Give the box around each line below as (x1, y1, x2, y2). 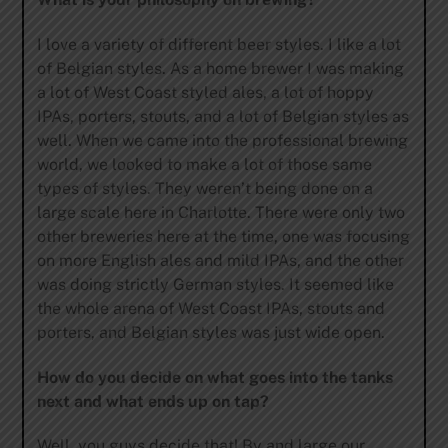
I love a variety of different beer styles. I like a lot (36, 34, 401, 54)
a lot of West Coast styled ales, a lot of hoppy (36, 82, 374, 102)
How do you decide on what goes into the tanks (36, 367, 393, 387)
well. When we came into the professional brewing (36, 130, 408, 150)
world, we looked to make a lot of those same (36, 154, 372, 174)
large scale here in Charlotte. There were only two (36, 202, 405, 222)
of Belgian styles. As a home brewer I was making (36, 58, 404, 78)
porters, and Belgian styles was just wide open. (36, 322, 385, 342)
